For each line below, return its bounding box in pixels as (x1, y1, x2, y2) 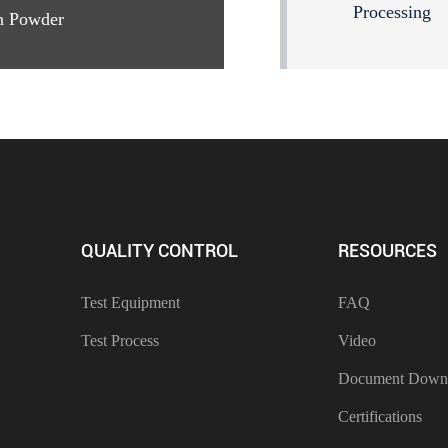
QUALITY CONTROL (81, 239, 238, 261)
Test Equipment (81, 293, 180, 311)
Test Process (81, 331, 159, 349)
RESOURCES (338, 239, 437, 261)
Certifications (338, 407, 422, 425)
